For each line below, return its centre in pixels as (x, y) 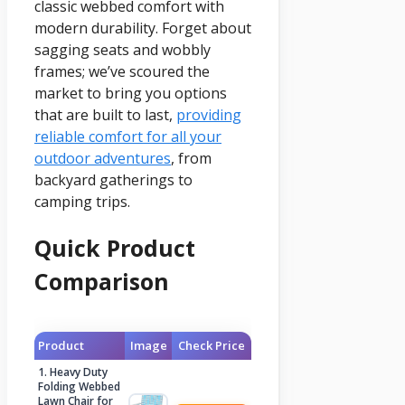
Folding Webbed (79, 386)
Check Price (212, 345)
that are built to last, (105, 115)
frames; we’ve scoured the (122, 72)
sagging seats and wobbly (122, 50)
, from (191, 159)
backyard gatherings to (113, 180)
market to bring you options (131, 94)
